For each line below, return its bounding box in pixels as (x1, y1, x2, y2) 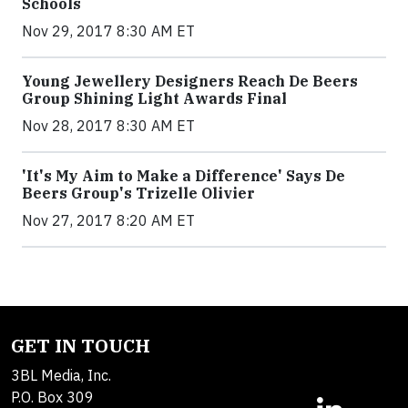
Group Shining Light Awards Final (22, 88, 287, 107)
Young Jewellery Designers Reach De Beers (22, 71, 358, 90)
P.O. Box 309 (11, 387, 94, 406)
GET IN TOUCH (11, 332, 150, 358)
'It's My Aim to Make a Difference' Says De (22, 166, 345, 185)
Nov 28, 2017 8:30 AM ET (22, 116, 195, 135)
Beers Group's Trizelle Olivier (22, 183, 255, 202)
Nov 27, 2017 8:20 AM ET (22, 210, 195, 229)
